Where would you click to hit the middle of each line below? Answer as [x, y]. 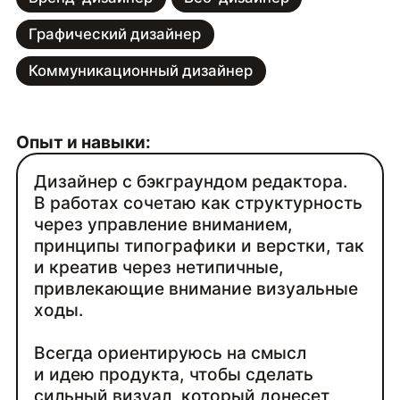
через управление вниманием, [164, 224]
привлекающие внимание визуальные [196, 288]
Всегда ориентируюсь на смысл [171, 352]
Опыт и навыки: [83, 142]
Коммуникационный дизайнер [141, 71]
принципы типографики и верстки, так [200, 245]
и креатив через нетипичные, [159, 267]
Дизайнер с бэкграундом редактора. [191, 181]
